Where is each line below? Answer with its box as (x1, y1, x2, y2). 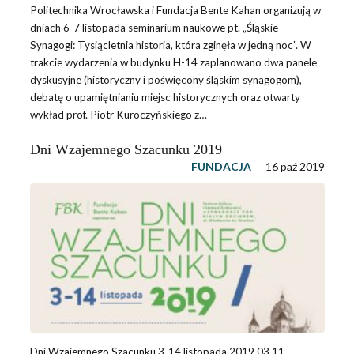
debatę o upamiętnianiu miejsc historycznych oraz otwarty (29, 91, 300, 104)
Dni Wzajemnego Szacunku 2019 (29, 141, 222, 157)
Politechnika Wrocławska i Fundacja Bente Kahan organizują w (29, 4, 321, 17)
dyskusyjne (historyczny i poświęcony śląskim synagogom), (29, 73, 302, 87)
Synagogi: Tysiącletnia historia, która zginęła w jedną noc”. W (29, 39, 311, 52)
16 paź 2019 (265, 159, 325, 173)
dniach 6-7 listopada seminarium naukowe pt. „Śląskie (29, 21, 278, 35)
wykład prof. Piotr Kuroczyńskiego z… (29, 108, 207, 122)
